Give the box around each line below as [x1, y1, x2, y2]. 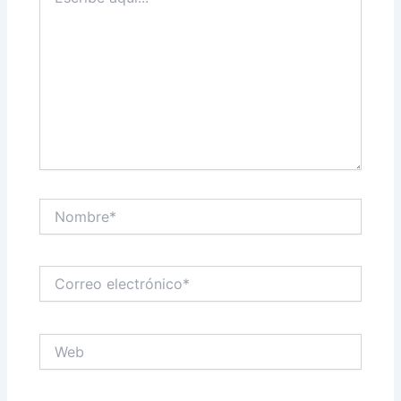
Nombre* [38, 198, 92, 214]
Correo [38, 266, 79, 282]
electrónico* [38, 284, 110, 300]
